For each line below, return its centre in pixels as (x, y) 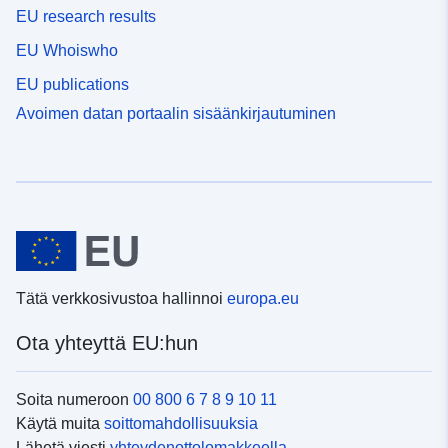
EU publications (72, 84)
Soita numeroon (74, 400)
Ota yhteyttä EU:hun (107, 343)
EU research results (86, 17)
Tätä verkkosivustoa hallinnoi (121, 299)
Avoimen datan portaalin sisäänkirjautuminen (176, 113)
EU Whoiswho (67, 51)
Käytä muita (60, 424)
